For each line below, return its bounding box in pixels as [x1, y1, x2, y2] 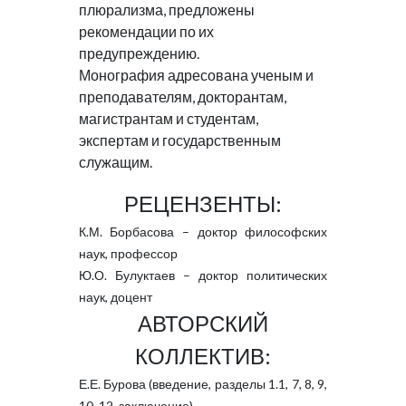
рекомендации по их [78, 23, 214, 40]
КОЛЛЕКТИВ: [134, 343, 271, 369]
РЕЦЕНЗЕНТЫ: [123, 190, 282, 217]
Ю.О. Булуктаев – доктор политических [78, 267, 328, 283]
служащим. [78, 153, 152, 170]
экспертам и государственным [78, 131, 281, 149]
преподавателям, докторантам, [78, 88, 286, 105]
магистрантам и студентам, [78, 110, 258, 127]
